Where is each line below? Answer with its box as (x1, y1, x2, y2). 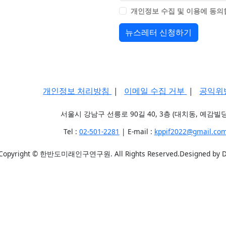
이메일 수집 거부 (124, 85, 187, 97)
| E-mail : (119, 127, 154, 137)
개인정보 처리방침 (43, 85, 112, 97)
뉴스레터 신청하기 (125, 27, 192, 38)
